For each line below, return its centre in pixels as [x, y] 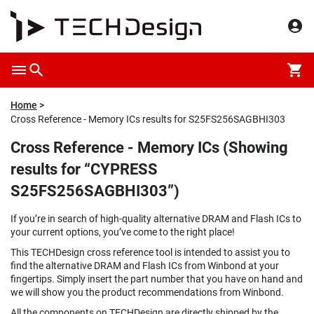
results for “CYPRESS [84, 169]
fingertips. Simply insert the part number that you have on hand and [157, 279]
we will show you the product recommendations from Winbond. [147, 292]
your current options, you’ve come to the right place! [123, 232]
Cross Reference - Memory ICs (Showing [149, 148]
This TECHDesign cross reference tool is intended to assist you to [150, 252]
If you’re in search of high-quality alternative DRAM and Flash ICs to [156, 219]
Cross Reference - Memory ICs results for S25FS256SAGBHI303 [148, 119]
